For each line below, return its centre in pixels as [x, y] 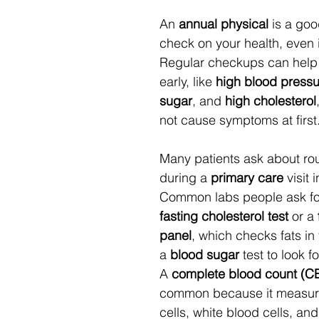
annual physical [224, 24]
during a [185, 178]
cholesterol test [245, 216]
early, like [188, 82]
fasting [179, 216]
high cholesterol [271, 101]
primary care [247, 178]
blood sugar [205, 255]
